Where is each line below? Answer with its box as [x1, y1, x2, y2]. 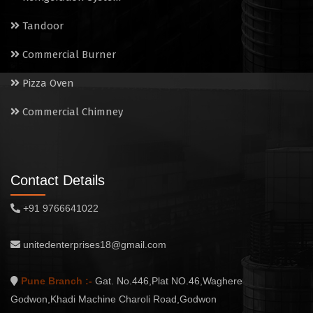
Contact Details [10, 173, 105, 189]
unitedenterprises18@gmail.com [23, 239, 166, 251]
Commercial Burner [20, 48, 116, 61]
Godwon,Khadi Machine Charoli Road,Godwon [10, 293, 217, 305]
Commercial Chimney [20, 105, 123, 119]
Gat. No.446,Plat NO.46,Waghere [92, 275, 242, 287]
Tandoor [20, 20, 64, 33]
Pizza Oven [20, 77, 74, 90]
